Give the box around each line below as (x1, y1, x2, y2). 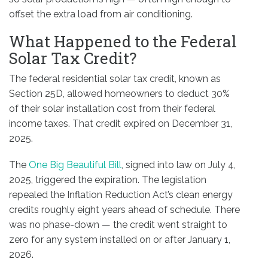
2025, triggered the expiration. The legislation (9, 174, 206, 186)
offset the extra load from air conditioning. (9, 8, 193, 20)
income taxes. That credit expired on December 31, (9, 118, 232, 130)
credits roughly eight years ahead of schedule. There (9, 204, 240, 216)
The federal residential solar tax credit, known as (9, 73, 221, 85)
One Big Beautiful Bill (29, 159, 121, 171)
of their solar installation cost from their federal (9, 103, 215, 115)
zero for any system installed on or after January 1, (9, 234, 230, 246)
